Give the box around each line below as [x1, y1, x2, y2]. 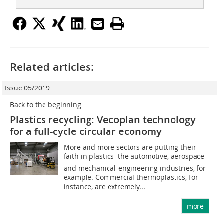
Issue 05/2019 [5, 83, 50, 93]
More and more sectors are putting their [64, 142, 197, 152]
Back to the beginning [10, 100, 81, 109]
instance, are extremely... [64, 182, 146, 192]
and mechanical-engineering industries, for [64, 163, 206, 173]
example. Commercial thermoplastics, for [64, 173, 198, 182]
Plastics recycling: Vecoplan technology [10, 113, 196, 127]
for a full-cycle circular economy [10, 125, 162, 138]
